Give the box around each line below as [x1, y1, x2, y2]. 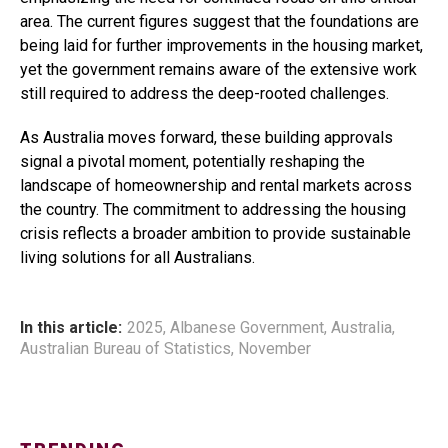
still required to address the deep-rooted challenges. [20, 84, 389, 103]
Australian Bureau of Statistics [20, 339, 231, 358]
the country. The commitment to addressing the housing [20, 200, 406, 219]
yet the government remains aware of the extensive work [20, 60, 417, 79]
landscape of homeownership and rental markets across [20, 176, 412, 195]
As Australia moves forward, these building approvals [20, 128, 393, 147]
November [238, 339, 311, 358]
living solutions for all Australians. [20, 248, 255, 267]
